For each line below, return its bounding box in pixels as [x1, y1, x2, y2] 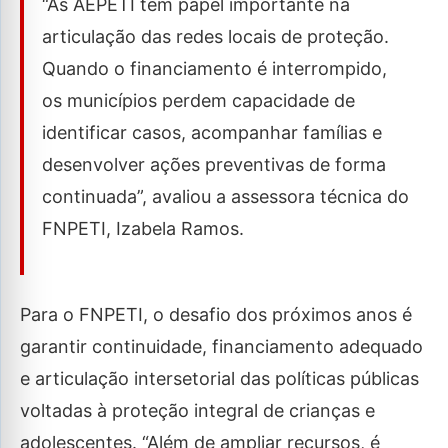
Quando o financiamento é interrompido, [42, 58, 387, 80]
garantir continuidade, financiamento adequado [20, 336, 423, 358]
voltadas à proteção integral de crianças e [20, 400, 375, 422]
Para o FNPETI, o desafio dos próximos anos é [20, 304, 412, 326]
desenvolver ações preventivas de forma [42, 154, 386, 176]
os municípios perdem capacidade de [42, 90, 355, 112]
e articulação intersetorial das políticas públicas [20, 368, 419, 390]
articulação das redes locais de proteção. [42, 26, 389, 48]
